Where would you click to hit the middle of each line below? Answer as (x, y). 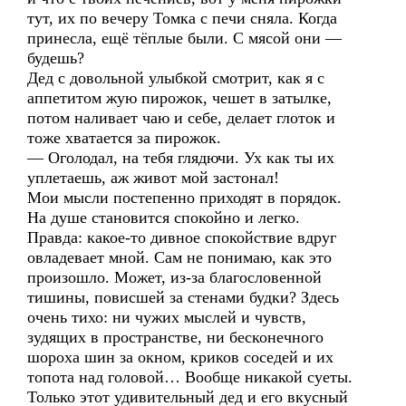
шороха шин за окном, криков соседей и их (180, 357)
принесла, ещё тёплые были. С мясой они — (184, 38)
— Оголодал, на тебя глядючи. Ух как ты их (181, 158)
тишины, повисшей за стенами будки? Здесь (183, 297)
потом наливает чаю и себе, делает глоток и (181, 118)
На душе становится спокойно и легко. (164, 217)
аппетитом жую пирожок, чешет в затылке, (179, 98)
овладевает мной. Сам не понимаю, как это (179, 257)
